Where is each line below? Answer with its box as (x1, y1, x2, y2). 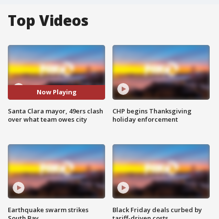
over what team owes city (8, 114, 87, 124)
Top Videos (8, 10, 88, 30)
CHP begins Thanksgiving (112, 106, 192, 115)
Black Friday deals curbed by (112, 205, 202, 215)
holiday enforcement (112, 114, 178, 124)
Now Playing (36, 88, 77, 97)
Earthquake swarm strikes (8, 205, 88, 215)
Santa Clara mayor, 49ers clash (8, 106, 103, 115)
